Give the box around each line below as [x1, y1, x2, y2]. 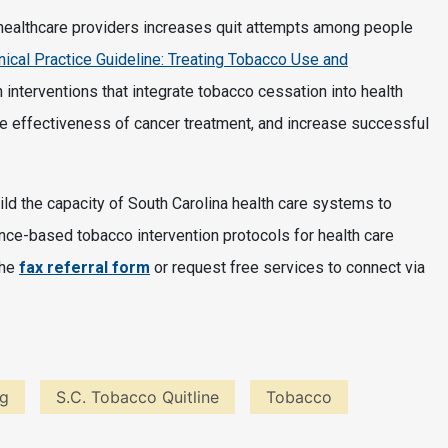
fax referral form [19, 258, 150, 278]
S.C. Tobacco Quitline [56, 387, 219, 408]
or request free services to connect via [150, 258, 425, 278]
